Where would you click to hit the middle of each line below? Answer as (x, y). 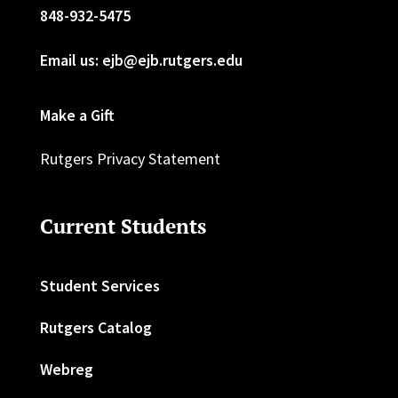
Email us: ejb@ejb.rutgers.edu (141, 60)
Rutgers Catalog (96, 327)
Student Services (99, 285)
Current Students (123, 226)
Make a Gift (77, 115)
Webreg (66, 369)
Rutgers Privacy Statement (130, 158)
